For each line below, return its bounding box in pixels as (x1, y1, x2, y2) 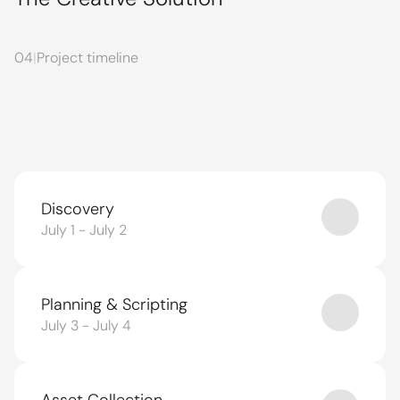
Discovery (41, 198, 114, 220)
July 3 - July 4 (41, 316, 131, 335)
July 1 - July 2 (41, 221, 127, 239)
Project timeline (37, 48, 138, 67)
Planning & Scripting (41, 294, 187, 315)
